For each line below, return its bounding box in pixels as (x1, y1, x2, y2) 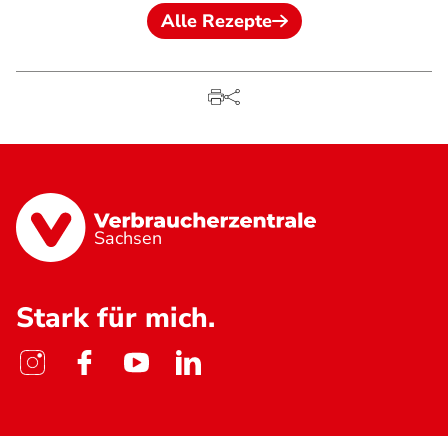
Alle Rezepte (160, 9, 272, 33)
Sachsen (94, 226, 163, 251)
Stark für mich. (16, 299, 215, 338)
